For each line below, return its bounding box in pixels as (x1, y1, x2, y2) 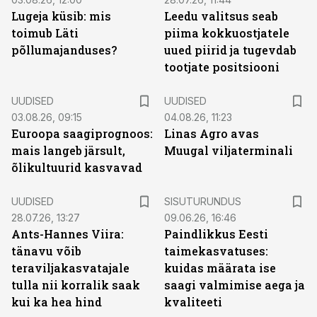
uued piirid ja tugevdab (164, 42, 296, 57)
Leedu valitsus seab (164, 8, 278, 23)
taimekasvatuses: (164, 243, 268, 258)
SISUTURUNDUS (164, 195, 241, 207)
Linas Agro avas (164, 126, 259, 141)
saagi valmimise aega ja (164, 277, 305, 292)
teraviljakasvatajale (11, 260, 129, 275)
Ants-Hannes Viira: (11, 226, 124, 241)
